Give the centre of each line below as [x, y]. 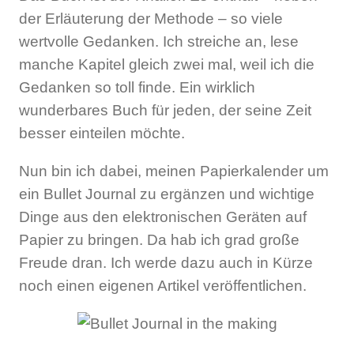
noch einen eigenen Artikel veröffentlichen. [163, 285]
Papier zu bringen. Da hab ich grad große [159, 239]
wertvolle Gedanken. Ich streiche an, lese [159, 41]
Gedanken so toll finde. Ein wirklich [137, 87]
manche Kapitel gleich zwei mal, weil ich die [167, 64]
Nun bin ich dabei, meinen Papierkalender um [174, 171]
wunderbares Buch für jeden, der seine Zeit [165, 110]
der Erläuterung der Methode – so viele [151, 18]
